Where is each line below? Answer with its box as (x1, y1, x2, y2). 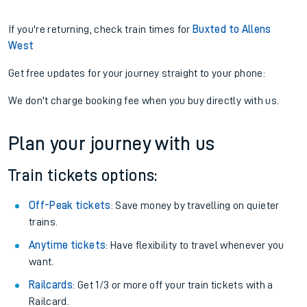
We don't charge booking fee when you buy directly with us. (8, 95, 280, 106)
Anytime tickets (29, 240, 106, 251)
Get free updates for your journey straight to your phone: (8, 68, 265, 79)
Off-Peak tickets (29, 200, 111, 211)
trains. (29, 217, 58, 228)
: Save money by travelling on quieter (110, 200, 280, 211)
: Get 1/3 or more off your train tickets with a (73, 280, 273, 291)
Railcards (29, 280, 73, 291)
